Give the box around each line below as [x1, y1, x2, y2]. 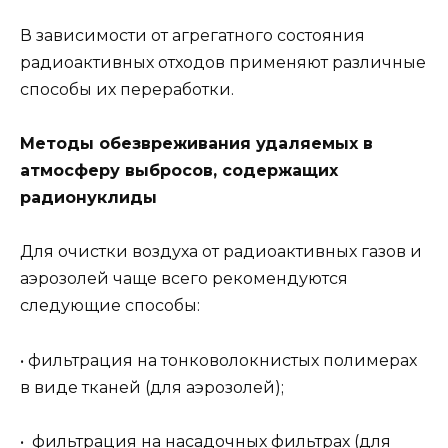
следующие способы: [20, 296, 200, 316]
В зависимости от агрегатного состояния [20, 25, 365, 45]
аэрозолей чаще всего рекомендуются [20, 269, 348, 289]
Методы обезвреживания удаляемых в [20, 134, 373, 154]
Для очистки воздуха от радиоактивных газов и [20, 242, 422, 262]
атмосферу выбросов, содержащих [20, 161, 338, 181]
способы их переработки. [20, 79, 234, 99]
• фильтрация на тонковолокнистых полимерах [20, 350, 417, 370]
